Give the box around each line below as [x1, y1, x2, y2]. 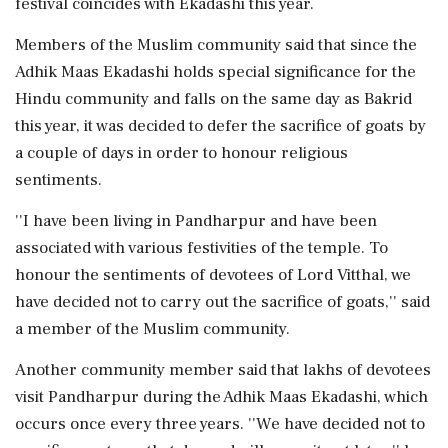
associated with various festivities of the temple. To [15, 237, 388, 259]
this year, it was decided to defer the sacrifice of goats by [15, 115, 426, 137]
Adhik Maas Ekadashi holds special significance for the [15, 61, 416, 83]
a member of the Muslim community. [15, 318, 290, 340]
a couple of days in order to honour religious [15, 142, 348, 164]
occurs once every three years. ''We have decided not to [15, 413, 425, 435]
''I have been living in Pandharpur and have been [15, 210, 377, 232]
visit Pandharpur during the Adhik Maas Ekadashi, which [15, 386, 428, 408]
